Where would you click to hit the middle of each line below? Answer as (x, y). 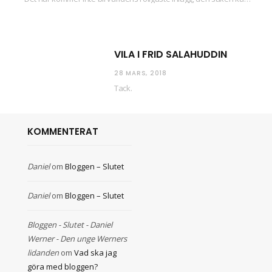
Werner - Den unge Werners (77, 239)
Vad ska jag (95, 253)
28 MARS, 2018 (141, 73)
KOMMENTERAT (63, 132)
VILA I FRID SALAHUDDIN (171, 55)
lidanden (43, 253)
